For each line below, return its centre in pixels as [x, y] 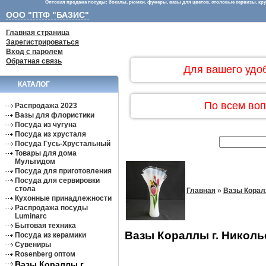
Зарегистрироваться [42, 42]
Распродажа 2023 [46, 106]
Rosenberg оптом [45, 254]
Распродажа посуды [51, 208]
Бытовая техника [45, 226]
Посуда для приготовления [63, 171]
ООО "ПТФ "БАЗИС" [47, 15]
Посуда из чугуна [46, 125]
